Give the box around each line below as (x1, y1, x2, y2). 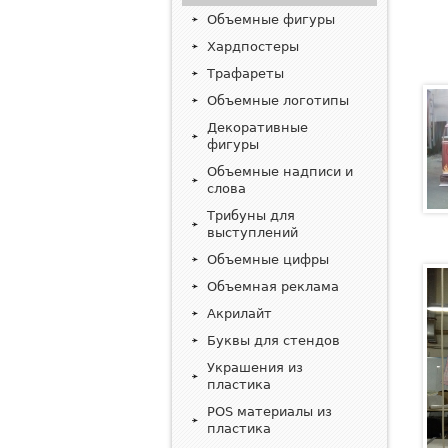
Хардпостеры (207, 39, 299, 54)
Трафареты (207, 66, 284, 81)
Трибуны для (207, 208, 295, 223)
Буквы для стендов (207, 333, 340, 348)
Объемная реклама (207, 279, 339, 294)
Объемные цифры (207, 252, 329, 267)
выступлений (207, 225, 298, 240)
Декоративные (207, 120, 308, 135)
